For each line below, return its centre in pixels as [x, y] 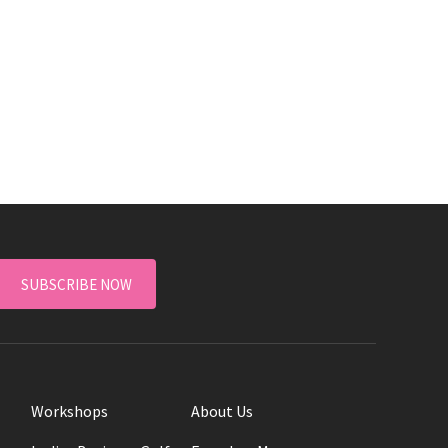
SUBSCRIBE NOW [76, 285]
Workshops [69, 411]
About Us [222, 411]
